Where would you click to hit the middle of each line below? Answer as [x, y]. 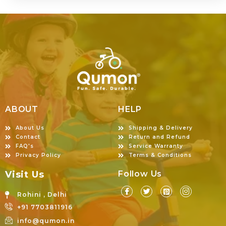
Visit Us [25, 175]
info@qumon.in [46, 220]
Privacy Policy [39, 155]
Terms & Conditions [160, 155]
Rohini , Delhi [42, 195]
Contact [28, 137]
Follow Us [140, 174]
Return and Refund [160, 137]
